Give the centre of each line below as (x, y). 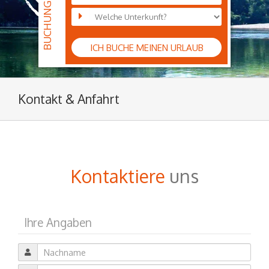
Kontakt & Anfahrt (69, 98)
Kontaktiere (118, 176)
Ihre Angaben (58, 222)
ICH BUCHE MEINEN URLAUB (147, 47)
